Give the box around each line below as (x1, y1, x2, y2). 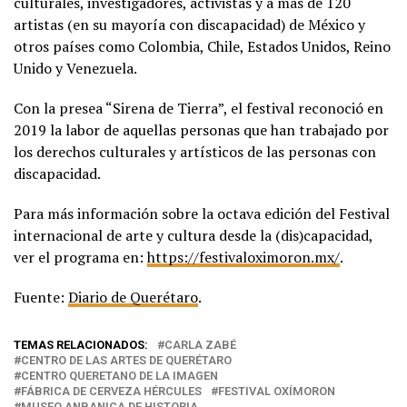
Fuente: (14, 286, 68, 307)
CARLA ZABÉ (164, 337, 236, 352)
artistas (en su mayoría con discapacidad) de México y (14, 14, 365, 35)
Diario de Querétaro (68, 286, 198, 307)
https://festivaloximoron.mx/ (147, 246, 340, 267)
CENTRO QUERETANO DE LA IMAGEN (21, 368, 218, 382)
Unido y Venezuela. (14, 57, 137, 78)
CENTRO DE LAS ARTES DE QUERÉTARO (21, 352, 232, 367)
